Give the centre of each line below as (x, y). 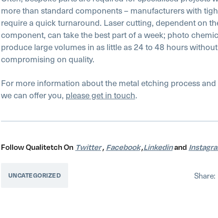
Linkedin (158, 147)
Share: (205, 175)
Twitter (88, 147)
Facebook (123, 147)
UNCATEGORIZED (34, 175)
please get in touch (100, 95)
